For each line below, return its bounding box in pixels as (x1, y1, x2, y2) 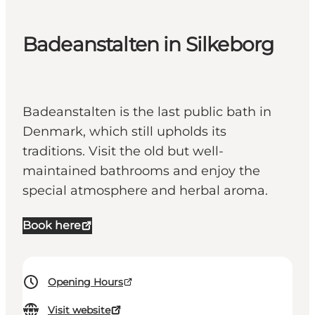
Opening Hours (48, 276, 123, 289)
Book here (22, 219, 81, 233)
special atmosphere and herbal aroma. (22, 183, 271, 199)
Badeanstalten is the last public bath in (22, 104, 271, 120)
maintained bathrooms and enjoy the (22, 163, 260, 179)
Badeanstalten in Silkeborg (22, 32, 274, 57)
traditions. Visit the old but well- (22, 143, 224, 160)
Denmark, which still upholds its (22, 124, 226, 140)
